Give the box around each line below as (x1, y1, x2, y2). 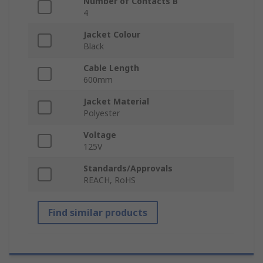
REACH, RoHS (83, 174, 136, 186)
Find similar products (48, 206, 147, 220)
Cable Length (83, 62, 139, 74)
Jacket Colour (83, 29, 140, 41)
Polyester (83, 107, 120, 119)
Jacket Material (83, 96, 149, 107)
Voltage (83, 129, 116, 141)
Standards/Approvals (83, 163, 173, 174)
